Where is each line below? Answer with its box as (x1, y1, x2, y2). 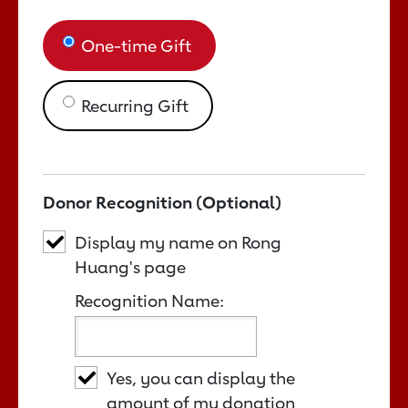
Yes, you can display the (107, 367, 295, 388)
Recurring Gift (81, 95, 189, 116)
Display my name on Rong (75, 231, 281, 252)
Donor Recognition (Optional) (43, 191, 281, 212)
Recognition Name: (75, 290, 224, 311)
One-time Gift (81, 35, 191, 56)
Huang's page (75, 256, 186, 277)
